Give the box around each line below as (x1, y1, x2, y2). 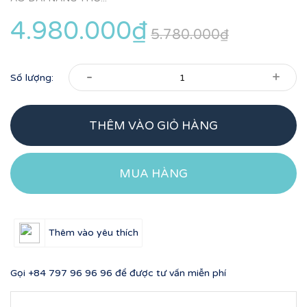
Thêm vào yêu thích (49, 226, 138, 238)
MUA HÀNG (119, 166, 188, 181)
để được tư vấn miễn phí (112, 267, 226, 279)
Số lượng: (10, 71, 53, 84)
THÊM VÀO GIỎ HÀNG (89, 118, 218, 133)
